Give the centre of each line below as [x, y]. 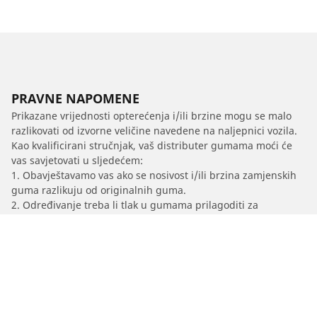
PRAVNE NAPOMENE [75, 99]
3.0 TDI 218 [178, 306]
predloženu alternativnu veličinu [89, 220]
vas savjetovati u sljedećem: [77, 161]
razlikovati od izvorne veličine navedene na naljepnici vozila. [154, 131]
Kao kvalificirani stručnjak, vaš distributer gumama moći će [152, 146]
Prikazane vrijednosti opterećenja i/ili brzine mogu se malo [151, 116]
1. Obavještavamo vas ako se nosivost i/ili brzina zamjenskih [154, 175]
